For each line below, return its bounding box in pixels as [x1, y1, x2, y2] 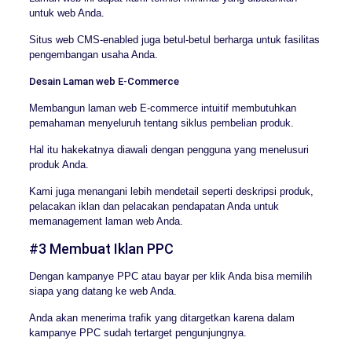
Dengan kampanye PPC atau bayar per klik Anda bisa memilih [28, 270, 312, 283]
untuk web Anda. [28, 7, 104, 20]
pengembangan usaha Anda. [28, 49, 158, 61]
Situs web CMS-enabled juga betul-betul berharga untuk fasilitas [28, 34, 320, 46]
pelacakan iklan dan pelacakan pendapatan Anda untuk [28, 200, 279, 213]
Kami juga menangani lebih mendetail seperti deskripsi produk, [28, 185, 313, 198]
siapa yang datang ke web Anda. [28, 285, 177, 298]
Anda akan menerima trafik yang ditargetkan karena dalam [28, 312, 295, 324]
